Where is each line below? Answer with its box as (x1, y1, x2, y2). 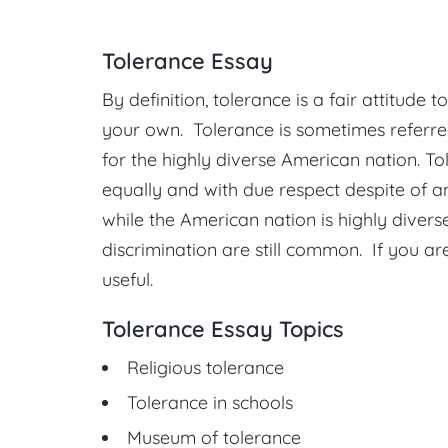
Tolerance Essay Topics (102, 315, 344, 343)
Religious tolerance (127, 356, 284, 379)
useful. (102, 268, 153, 291)
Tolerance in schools (127, 391, 293, 414)
